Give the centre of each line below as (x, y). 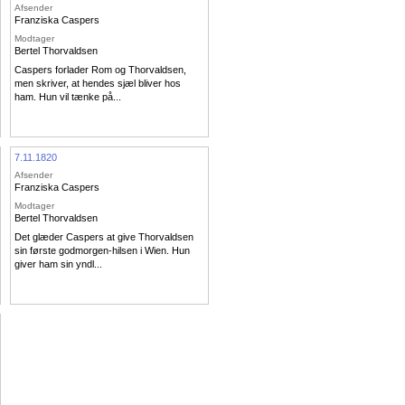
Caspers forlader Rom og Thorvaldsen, (100, 70)
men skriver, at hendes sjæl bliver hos (98, 84)
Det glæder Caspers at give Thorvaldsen (104, 237)
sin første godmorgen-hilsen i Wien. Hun (102, 251)
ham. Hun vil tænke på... (68, 97)
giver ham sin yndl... (58, 264)
